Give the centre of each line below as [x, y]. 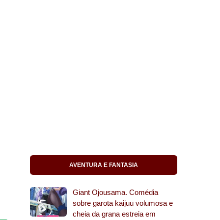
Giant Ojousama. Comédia [115, 192]
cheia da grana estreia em [114, 214]
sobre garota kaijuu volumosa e [123, 203]
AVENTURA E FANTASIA [104, 165]
